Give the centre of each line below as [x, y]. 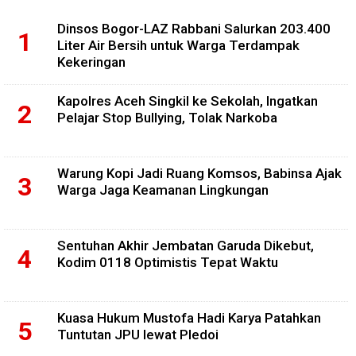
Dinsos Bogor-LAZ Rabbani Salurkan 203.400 [194, 28]
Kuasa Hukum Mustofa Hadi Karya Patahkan [189, 317]
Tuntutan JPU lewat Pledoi [138, 334]
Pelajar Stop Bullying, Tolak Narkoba [167, 117]
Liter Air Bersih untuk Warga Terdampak [178, 45]
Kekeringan [91, 62]
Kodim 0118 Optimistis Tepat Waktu [168, 262]
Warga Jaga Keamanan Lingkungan [163, 190]
